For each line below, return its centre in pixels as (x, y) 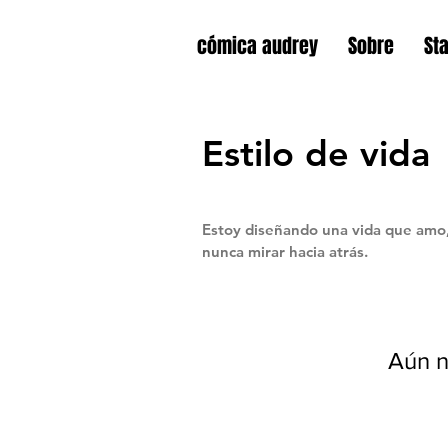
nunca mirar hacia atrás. (287, 251)
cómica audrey (257, 46)
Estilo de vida (316, 153)
